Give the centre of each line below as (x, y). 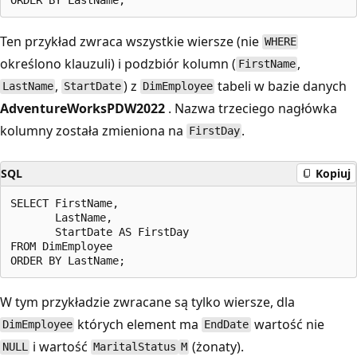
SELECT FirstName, (65, 203)
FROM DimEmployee (61, 246)
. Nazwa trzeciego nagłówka (251, 108)
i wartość (61, 346)
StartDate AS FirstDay (100, 231)
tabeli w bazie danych (281, 86)
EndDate (227, 325)
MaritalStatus (135, 347)
